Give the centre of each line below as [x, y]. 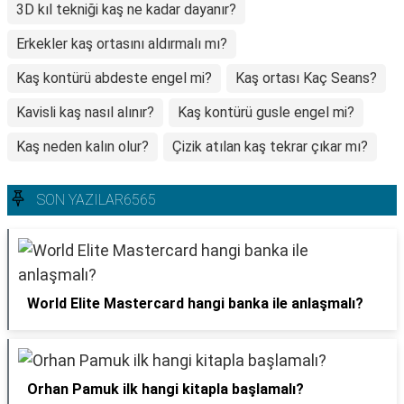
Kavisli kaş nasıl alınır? [85, 112]
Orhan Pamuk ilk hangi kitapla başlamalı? [165, 389]
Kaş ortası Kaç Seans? [306, 78]
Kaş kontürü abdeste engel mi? [114, 78]
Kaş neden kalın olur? [83, 147]
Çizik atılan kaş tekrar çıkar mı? [270, 147]
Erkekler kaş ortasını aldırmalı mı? [122, 44]
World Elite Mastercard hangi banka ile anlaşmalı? [195, 303]
